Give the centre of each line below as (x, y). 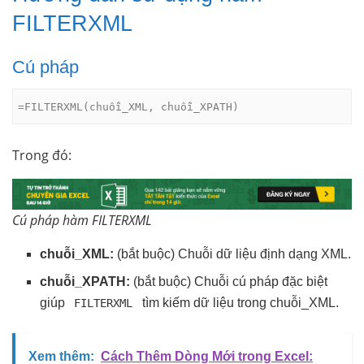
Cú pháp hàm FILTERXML (82, 221)
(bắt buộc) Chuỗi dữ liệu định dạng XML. (233, 254)
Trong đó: (42, 155)
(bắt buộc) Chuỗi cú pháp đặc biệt (229, 282)
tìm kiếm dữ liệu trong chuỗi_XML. (238, 303)
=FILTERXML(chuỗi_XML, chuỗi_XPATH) (129, 106)
